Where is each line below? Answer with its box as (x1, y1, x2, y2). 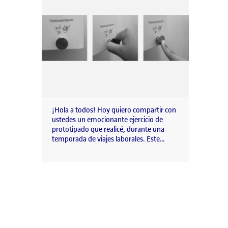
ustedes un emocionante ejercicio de (52, 115, 163, 125)
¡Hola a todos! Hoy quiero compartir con (52, 105, 176, 116)
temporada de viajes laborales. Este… (52, 134, 165, 145)
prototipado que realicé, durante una (52, 125, 164, 135)
